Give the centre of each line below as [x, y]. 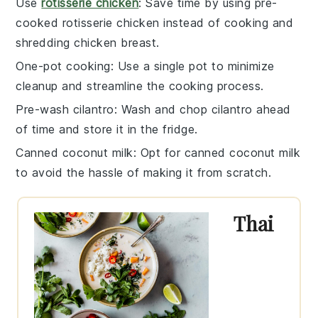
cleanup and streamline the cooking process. [140, 86]
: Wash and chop [163, 109]
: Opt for [159, 152]
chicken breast [115, 42]
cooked [39, 22]
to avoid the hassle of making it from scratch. [144, 172]
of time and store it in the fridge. [107, 129]
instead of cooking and [226, 22]
